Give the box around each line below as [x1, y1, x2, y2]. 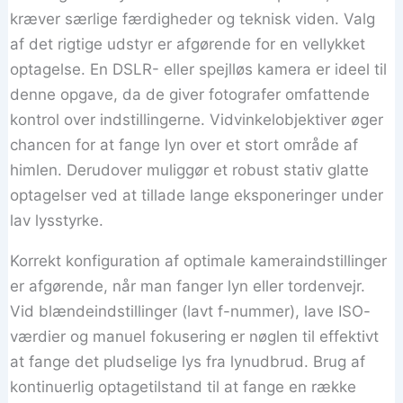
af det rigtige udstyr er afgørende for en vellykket [10, 34, 366, 53]
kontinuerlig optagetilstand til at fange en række [10, 377, 357, 396]
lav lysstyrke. [10, 210, 104, 229]
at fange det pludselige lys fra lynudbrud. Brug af [10, 352, 366, 371]
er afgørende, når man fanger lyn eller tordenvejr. [10, 276, 366, 295]
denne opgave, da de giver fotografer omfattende [10, 85, 371, 103]
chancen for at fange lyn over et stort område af [10, 135, 359, 154]
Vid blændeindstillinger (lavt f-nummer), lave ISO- [10, 301, 372, 320]
